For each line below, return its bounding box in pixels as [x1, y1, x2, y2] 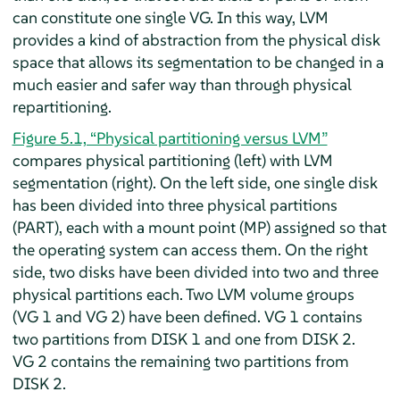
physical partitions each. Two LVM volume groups [12, 283, 354, 304]
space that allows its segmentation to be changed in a [12, 51, 384, 72]
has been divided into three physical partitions [12, 194, 337, 215]
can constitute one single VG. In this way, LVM [12, 6, 329, 28]
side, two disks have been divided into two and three [12, 261, 379, 282]
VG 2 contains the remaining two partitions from [12, 350, 349, 371]
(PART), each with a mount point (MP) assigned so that [12, 216, 387, 237]
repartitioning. [12, 96, 112, 117]
